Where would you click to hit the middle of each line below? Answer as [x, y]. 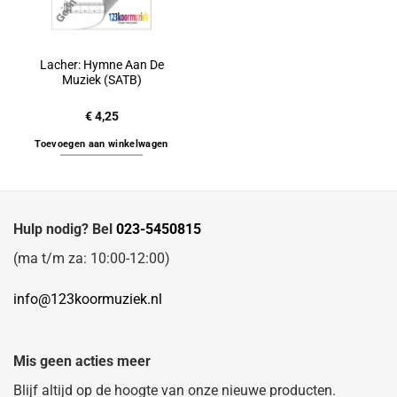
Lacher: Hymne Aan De [101, 64]
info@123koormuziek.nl [88, 300]
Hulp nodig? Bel [65, 230]
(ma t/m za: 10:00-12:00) [92, 259]
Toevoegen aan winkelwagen [101, 144]
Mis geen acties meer [82, 361]
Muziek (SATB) [101, 79]
